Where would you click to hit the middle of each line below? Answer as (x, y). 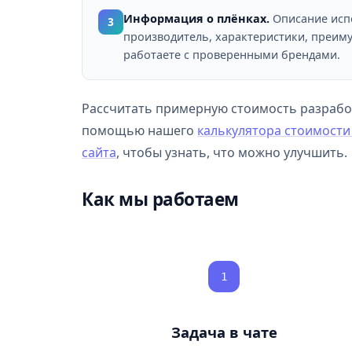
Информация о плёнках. (196, 18)
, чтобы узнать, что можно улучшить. (232, 152)
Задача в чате (224, 332)
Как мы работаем (160, 199)
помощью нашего (139, 130)
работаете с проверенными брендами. (232, 55)
